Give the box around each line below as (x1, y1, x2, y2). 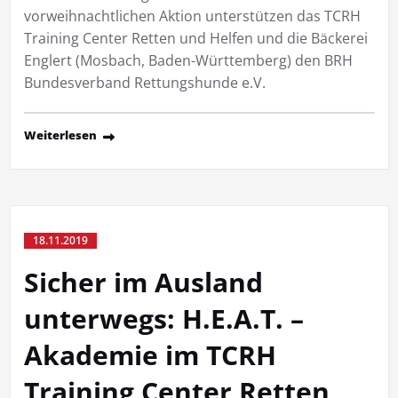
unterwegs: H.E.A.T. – (23, 299, 304, 337)
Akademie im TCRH (23, 336, 276, 373)
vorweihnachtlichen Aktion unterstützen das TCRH (23, 5, 361, 26)
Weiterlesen (23, 126, 97, 143)
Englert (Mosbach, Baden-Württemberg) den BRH (23, 50, 353, 70)
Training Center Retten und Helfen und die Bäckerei (23, 28, 368, 48)
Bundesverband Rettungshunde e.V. (23, 72, 266, 92)
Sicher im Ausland (23, 263, 263, 300)
